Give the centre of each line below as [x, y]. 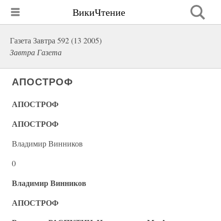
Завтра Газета [36, 52]
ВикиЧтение [99, 12]
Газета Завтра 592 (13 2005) [56, 40]
